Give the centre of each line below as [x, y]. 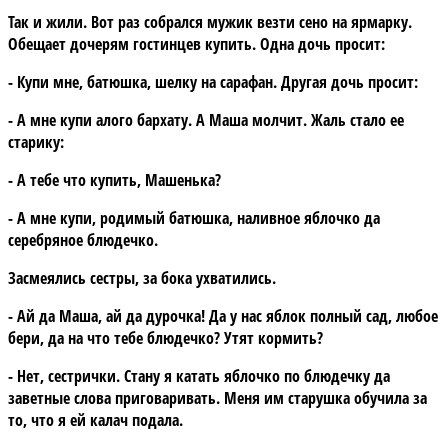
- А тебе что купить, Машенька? [114, 179]
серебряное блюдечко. [83, 239]
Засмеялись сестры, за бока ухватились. [142, 277]
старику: [36, 141]
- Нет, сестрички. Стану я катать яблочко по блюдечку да [199, 375]
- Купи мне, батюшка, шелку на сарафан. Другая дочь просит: [213, 81]
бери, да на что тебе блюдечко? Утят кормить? [165, 337]
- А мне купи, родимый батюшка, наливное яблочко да [194, 217]
